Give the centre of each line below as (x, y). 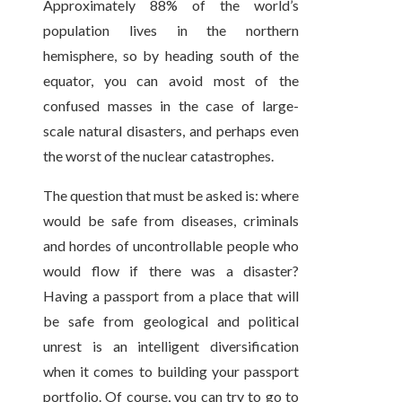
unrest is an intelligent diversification (171, 345)
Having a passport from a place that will (171, 295)
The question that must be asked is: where (171, 195)
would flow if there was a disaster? (171, 270)
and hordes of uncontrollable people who (171, 245)
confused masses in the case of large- (171, 105)
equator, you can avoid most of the (171, 80)
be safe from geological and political (171, 320)
